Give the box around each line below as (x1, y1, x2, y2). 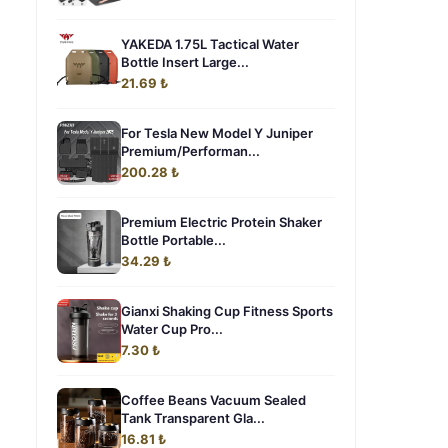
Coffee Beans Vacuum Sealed (121, 392, 306, 408)
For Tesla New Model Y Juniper (121, 125, 313, 141)
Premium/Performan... (121, 143, 260, 159)
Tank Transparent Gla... (121, 410, 265, 426)
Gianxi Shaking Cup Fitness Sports (121, 303, 333, 319)
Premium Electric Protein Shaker (121, 214, 322, 230)
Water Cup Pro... (121, 321, 223, 337)
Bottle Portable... (121, 232, 226, 248)
